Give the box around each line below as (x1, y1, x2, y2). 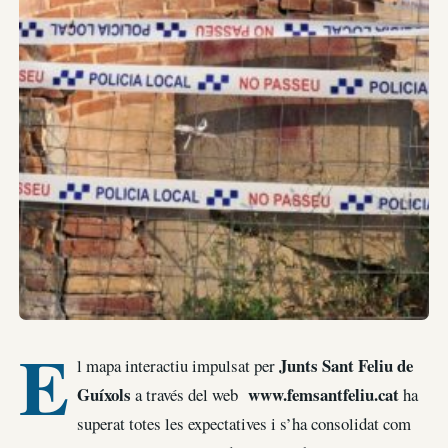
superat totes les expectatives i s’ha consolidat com (76, 412, 411, 436)
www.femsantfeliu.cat (247, 382, 399, 408)
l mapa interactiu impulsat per (76, 354, 279, 378)
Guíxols (76, 382, 131, 408)
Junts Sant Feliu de (278, 353, 413, 379)
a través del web (130, 383, 248, 407)
